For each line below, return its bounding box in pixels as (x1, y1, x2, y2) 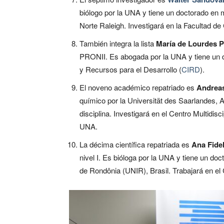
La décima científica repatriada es (79, 138, 191, 149)
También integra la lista (79, 37, 156, 48)
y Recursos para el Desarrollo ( (79, 63, 181, 74)
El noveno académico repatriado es (79, 81, 196, 92)
